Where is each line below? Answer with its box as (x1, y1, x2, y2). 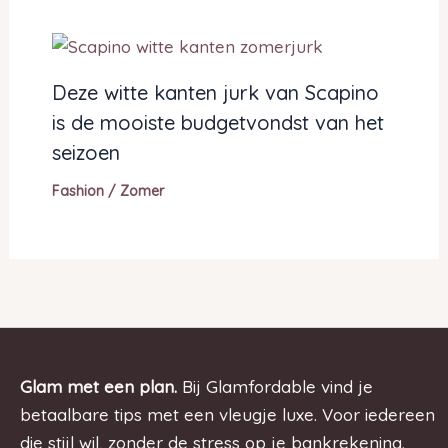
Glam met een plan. (20, 375, 177, 397)
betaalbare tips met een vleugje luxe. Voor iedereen (20, 403, 435, 425)
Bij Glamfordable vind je (177, 375, 373, 397)
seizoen (51, 140, 120, 166)
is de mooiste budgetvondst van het (51, 110, 384, 136)
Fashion (51, 182, 104, 201)
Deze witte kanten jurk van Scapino (51, 80, 379, 106)
